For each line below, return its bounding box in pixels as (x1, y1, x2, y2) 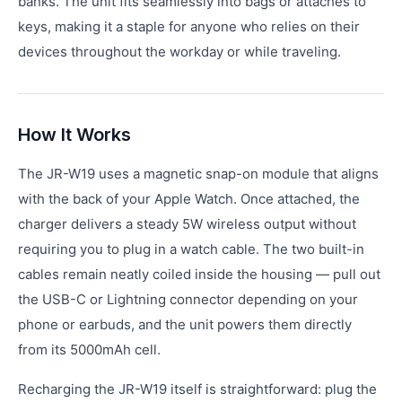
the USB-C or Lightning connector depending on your (18, 291, 358, 308)
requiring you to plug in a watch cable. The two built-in (18, 240, 364, 258)
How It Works (18, 124, 131, 145)
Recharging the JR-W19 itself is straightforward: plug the (18, 380, 377, 398)
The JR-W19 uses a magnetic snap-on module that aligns (18, 165, 379, 182)
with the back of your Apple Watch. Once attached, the (18, 190, 360, 207)
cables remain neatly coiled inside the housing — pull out (18, 266, 380, 283)
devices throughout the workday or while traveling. (18, 43, 341, 60)
